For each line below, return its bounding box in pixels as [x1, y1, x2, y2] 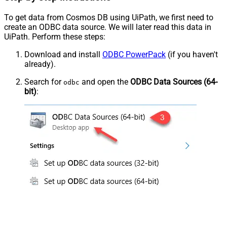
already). [24, 59, 56, 69]
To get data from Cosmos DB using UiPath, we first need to [4, 12, 213, 22]
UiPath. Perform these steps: [4, 31, 105, 42]
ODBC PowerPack [102, 49, 166, 59]
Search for [24, 77, 63, 87]
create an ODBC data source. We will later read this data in [4, 22, 211, 32]
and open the [80, 77, 130, 87]
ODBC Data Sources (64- [130, 77, 217, 87]
